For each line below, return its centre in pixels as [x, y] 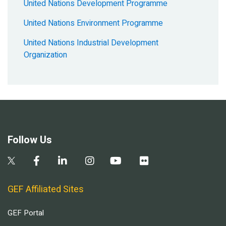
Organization [45, 55]
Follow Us [30, 140]
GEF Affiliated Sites [46, 189]
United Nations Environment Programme [93, 23]
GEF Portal [26, 213]
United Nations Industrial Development [91, 43]
